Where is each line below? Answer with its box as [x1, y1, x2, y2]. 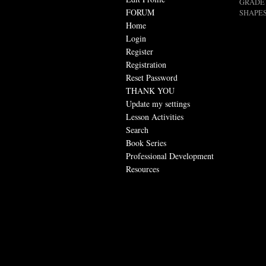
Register [126, 45, 153, 57]
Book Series [126, 137, 166, 148]
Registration [126, 58, 166, 70]
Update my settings [126, 97, 190, 109]
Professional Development [126, 150, 214, 161]
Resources [126, 163, 159, 175]
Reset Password [126, 71, 178, 83]
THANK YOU [126, 84, 175, 96]
